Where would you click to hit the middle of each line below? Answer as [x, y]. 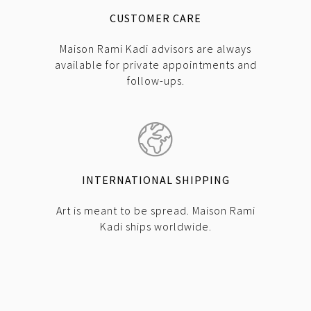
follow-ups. [155, 81]
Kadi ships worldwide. [155, 227]
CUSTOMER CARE [155, 18]
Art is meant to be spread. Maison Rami [155, 211]
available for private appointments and [155, 65]
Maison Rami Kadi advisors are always [155, 49]
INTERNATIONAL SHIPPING [155, 180]
